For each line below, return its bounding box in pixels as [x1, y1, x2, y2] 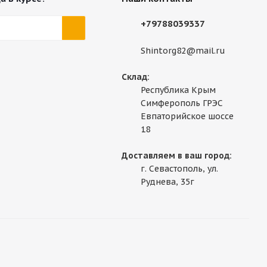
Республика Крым [140, 85, 216, 96]
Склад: [121, 72, 150, 83]
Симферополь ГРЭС [140, 98, 223, 109]
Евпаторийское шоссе [140, 111, 234, 122]
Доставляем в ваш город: [121, 150, 232, 162]
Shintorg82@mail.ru [140, 45, 225, 57]
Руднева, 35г [140, 176, 194, 188]
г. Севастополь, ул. [140, 163, 218, 175]
